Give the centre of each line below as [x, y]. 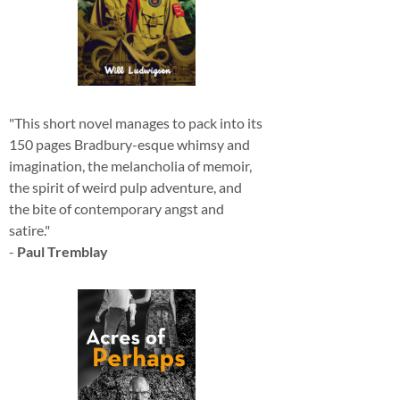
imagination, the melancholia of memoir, [130, 165]
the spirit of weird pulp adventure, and [125, 187]
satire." [29, 229]
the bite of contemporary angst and [117, 208]
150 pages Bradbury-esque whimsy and [129, 144]
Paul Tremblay [62, 251]
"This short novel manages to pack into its [136, 122]
